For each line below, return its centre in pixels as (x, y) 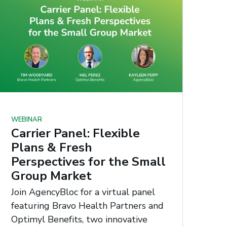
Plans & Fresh (52, 148)
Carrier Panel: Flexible (76, 134)
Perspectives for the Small (89, 162)
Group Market (52, 176)
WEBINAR (27, 120)
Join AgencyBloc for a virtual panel (83, 192)
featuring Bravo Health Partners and (88, 205)
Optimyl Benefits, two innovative (80, 219)
